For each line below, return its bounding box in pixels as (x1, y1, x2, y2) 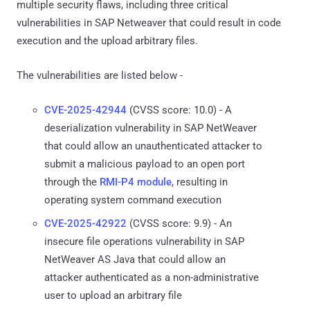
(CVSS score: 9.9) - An (127, 217, 232, 230)
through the (44, 175, 100, 188)
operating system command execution (44, 193, 221, 206)
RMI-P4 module (100, 175, 172, 188)
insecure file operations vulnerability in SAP (44, 235, 244, 248)
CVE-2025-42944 (44, 103, 127, 116)
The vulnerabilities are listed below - (17, 69, 183, 82)
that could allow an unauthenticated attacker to (44, 139, 262, 152)
